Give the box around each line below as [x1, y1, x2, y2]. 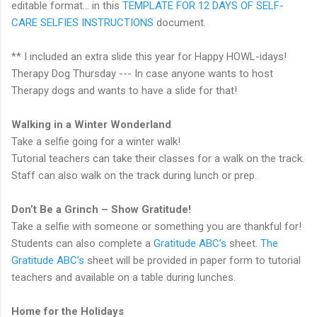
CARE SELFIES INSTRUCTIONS [11, 16, 154, 29]
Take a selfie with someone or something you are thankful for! [11, 220, 301, 233]
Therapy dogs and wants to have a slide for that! [11, 84, 240, 97]
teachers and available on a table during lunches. [11, 271, 236, 284]
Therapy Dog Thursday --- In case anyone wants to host [11, 67, 273, 80]
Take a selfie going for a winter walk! [11, 135, 183, 148]
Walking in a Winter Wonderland [11, 118, 171, 131]
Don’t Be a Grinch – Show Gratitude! [11, 203, 191, 216]
